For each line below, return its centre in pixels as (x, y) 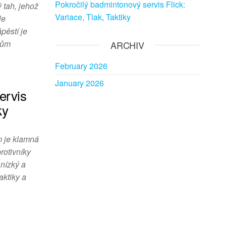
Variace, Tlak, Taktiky (93, 17)
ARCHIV (127, 45)
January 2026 (79, 83)
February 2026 (81, 66)
